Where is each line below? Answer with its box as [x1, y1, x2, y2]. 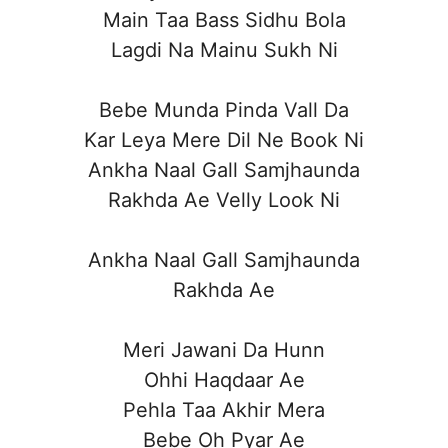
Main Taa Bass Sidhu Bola [102, 7, 346, 32]
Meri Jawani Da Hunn [123, 337, 325, 362]
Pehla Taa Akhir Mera [123, 397, 325, 422]
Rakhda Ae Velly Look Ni [108, 187, 340, 212]
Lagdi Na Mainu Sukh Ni [110, 37, 338, 62]
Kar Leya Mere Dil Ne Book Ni [84, 127, 364, 152]
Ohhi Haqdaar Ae [143, 367, 305, 392]
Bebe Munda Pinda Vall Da [99, 97, 349, 122]
